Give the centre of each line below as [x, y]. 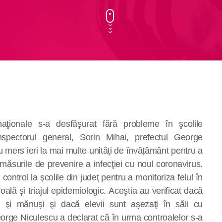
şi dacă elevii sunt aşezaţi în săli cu [126, 204]
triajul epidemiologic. [67, 191]
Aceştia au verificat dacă [156, 191]
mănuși [33, 204]
